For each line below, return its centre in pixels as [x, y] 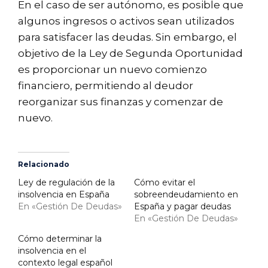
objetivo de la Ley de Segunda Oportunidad [130, 54]
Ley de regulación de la [66, 182]
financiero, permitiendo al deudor [106, 86]
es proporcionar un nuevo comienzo [112, 70]
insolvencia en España [64, 194]
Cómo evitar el [165, 182]
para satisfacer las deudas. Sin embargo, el [127, 37]
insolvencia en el [52, 250]
